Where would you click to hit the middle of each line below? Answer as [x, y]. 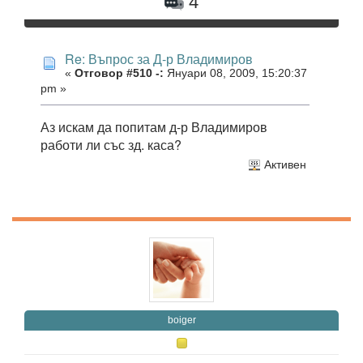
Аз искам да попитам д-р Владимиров [154, 127]
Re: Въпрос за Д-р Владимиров [159, 59]
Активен [283, 164]
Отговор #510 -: [119, 74]
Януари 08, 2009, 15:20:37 [235, 74]
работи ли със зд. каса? [111, 145]
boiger [181, 320]
